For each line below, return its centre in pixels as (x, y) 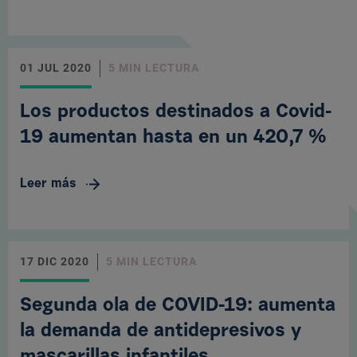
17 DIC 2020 (55, 261)
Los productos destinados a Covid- (176, 112)
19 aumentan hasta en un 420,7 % (173, 138)
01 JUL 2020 (56, 68)
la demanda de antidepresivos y (161, 331)
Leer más (48, 184)
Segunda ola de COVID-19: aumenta (178, 306)
